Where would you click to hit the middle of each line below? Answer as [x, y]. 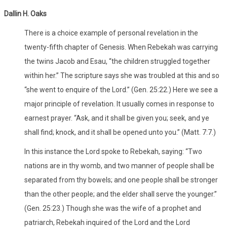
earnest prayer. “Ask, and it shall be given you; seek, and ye [117, 118]
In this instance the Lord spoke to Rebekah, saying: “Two [113, 151]
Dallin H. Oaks [25, 13]
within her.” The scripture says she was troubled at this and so [122, 75]
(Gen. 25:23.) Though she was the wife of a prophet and [113, 208]
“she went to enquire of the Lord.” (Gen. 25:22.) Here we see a [121, 89]
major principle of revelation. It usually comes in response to [119, 104]
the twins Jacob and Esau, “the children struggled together [117, 61]
